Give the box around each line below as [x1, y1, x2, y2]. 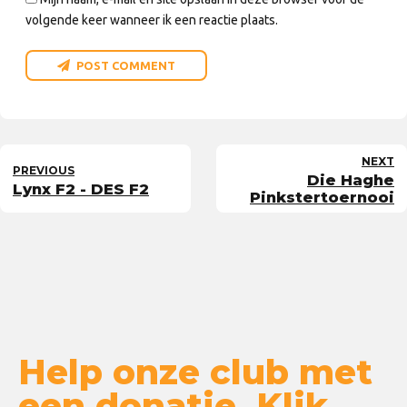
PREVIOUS [13, 163, 74, 177]
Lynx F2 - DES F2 [13, 179, 149, 198]
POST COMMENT [76, 58, 175, 72]
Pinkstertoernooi [250, 188, 394, 207]
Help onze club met [18, 351, 372, 393]
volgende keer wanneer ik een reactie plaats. [25, 13, 278, 28]
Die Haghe [307, 171, 394, 190]
